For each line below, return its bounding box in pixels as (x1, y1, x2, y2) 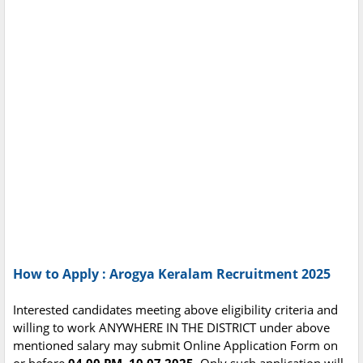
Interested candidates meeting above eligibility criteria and (13, 301, 338, 318)
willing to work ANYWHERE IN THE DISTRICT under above (13, 319, 330, 336)
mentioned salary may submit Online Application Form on (13, 337, 338, 354)
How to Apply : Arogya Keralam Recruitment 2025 (13, 265, 331, 284)
